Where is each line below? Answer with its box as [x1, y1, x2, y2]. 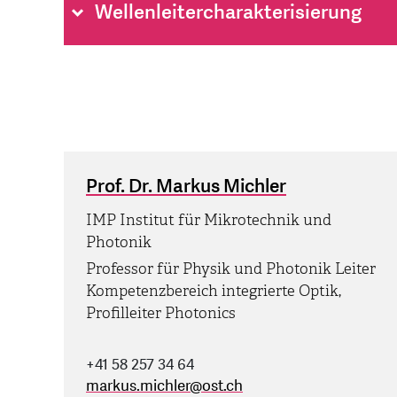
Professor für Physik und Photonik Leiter [86, 260, 376, 279]
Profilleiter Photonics [86, 304, 236, 323]
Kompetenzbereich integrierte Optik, [86, 282, 341, 301]
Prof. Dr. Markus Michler [86, 174, 286, 200]
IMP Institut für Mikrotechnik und [86, 211, 331, 230]
